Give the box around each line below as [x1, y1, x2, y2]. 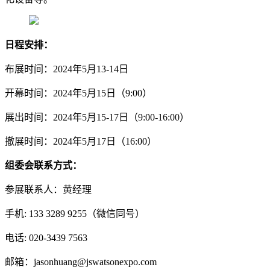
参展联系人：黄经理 [5, 184, 92, 195]
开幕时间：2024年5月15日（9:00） [5, 87, 152, 98]
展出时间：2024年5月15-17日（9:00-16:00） [5, 111, 189, 122]
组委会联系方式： [5, 160, 82, 171]
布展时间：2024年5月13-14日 [5, 63, 128, 74]
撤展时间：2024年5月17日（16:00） [5, 136, 157, 146]
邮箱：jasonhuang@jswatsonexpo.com [5, 256, 157, 267]
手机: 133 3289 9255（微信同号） [5, 208, 145, 219]
